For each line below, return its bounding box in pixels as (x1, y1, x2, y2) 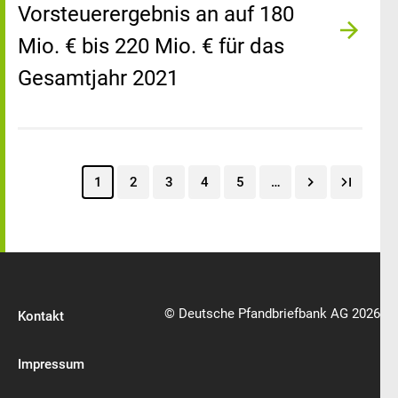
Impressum (18, 356, 84, 372)
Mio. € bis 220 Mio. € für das (18, 34, 284, 59)
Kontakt (18, 308, 64, 324)
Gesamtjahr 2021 (18, 66, 179, 91)
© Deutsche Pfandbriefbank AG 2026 (164, 306, 380, 322)
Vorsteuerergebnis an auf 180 (18, 2, 294, 27)
